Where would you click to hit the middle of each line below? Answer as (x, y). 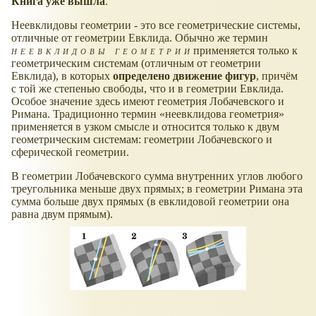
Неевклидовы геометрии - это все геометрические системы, (156, 25)
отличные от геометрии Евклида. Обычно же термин (140, 38)
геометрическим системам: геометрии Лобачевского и (142, 140)
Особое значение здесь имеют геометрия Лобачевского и (148, 102)
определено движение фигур (184, 76)
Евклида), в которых (62, 76)
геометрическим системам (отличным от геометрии (136, 63)
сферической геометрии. (70, 152)
